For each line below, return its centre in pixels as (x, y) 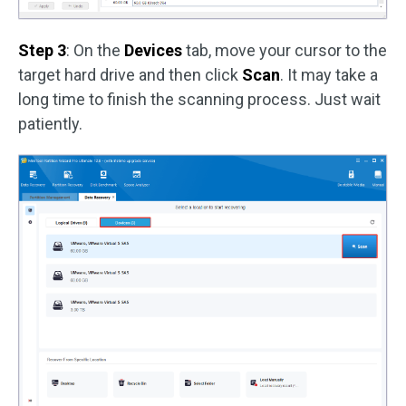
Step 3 (42, 50)
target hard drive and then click (130, 74)
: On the (95, 50)
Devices (153, 50)
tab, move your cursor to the (285, 50)
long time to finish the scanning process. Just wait (199, 99)
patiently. (50, 123)
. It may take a (329, 74)
